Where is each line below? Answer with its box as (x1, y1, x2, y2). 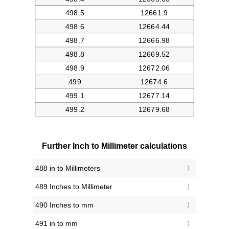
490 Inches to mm (35, 201, 94, 210)
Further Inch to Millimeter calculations (42, 142, 187, 151)
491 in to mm (35, 219, 78, 228)
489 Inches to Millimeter (35, 182, 112, 191)
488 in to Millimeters (35, 164, 100, 173)
